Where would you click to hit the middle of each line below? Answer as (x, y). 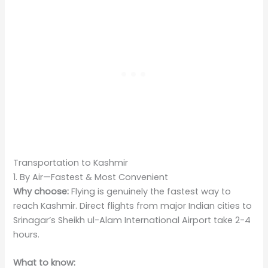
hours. (27, 234)
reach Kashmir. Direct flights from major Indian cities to (133, 205)
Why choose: (41, 191)
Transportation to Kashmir (71, 162)
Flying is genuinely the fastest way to (150, 191)
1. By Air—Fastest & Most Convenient (91, 177)
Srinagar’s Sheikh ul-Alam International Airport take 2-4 (132, 220)
